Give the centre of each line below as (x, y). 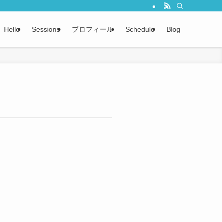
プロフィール (93, 29)
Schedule (140, 29)
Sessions (46, 29)
